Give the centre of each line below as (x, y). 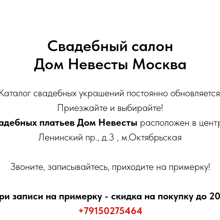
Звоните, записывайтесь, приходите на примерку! (110, 166)
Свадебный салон (110, 45)
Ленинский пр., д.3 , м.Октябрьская (110, 137)
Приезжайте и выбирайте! (110, 107)
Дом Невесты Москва (110, 64)
